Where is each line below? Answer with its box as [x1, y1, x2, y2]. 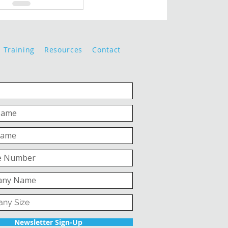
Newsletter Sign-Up [14, 217, 82, 227]
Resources [44, 45, 83, 55]
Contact [92, 45, 121, 55]
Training [4, 45, 35, 55]
